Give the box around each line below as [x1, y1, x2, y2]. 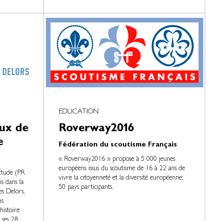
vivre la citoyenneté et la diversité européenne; [59, 175, 184, 182]
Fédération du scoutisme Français [59, 142, 178, 149]
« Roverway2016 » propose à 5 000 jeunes [59, 156, 176, 163]
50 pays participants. [59, 184, 114, 191]
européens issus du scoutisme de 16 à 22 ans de [59, 165, 185, 172]
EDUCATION [59, 109, 99, 116]
